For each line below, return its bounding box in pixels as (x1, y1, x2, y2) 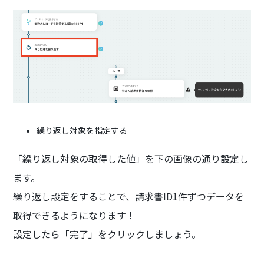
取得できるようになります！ (13, 207, 136, 222)
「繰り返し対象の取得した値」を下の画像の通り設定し (13, 151, 249, 166)
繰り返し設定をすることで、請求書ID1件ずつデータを (13, 189, 245, 203)
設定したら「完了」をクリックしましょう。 (13, 226, 202, 241)
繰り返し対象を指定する (37, 124, 128, 136)
